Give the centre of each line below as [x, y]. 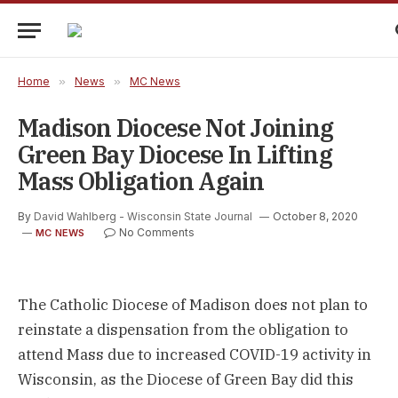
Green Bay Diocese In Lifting [175, 154]
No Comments [156, 232]
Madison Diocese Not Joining [176, 127]
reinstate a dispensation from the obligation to [183, 330]
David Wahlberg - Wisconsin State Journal [144, 216]
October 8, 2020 [315, 216]
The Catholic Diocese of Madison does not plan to [193, 305]
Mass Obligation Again [141, 181]
